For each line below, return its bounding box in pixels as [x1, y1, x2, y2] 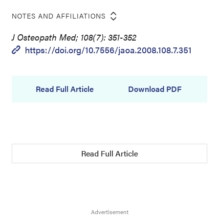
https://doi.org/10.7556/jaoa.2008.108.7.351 [25, 44, 192, 56]
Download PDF [128, 83, 181, 94]
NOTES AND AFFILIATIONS [12, 11, 106, 21]
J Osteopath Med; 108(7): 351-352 [12, 31, 136, 43]
